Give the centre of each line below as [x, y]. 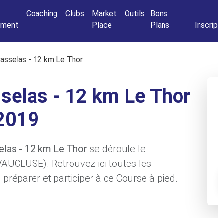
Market [104, 13]
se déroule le [116, 149]
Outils [135, 13]
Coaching [42, 13]
